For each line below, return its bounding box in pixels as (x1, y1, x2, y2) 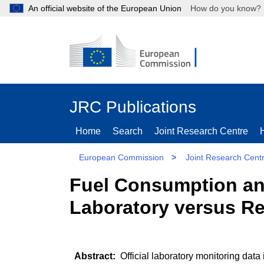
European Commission (79, 153, 164, 162)
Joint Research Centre (154, 126, 248, 136)
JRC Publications (70, 98, 196, 116)
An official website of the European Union (28, 4, 181, 13)
